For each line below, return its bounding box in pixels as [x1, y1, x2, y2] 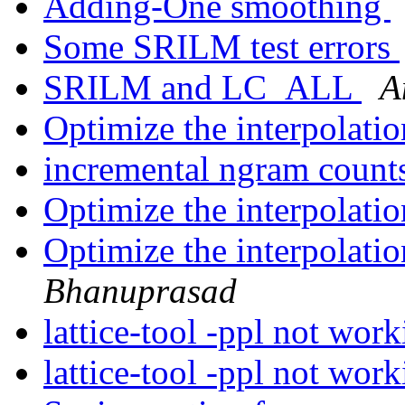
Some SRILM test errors [43, 27, 400, 67]
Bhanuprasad [43, 271, 237, 311]
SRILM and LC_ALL [43, 68, 362, 108]
